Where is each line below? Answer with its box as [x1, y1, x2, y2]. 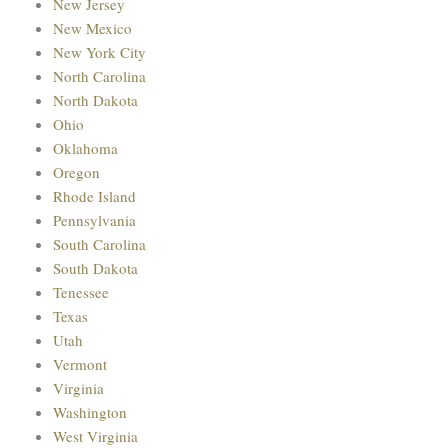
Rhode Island [52, 185, 136, 206]
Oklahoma [52, 137, 118, 158]
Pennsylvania [52, 209, 136, 230]
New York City [52, 41, 146, 62]
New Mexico [52, 17, 132, 38]
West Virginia [52, 425, 138, 446]
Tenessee [52, 281, 109, 302]
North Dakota [52, 89, 138, 110]
